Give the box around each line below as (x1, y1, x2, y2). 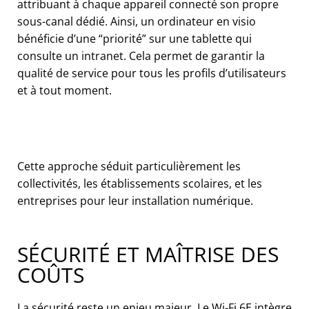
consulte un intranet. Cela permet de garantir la (17, 48, 265, 63)
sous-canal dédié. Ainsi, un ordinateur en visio (17, 13, 256, 29)
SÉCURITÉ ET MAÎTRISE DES (17, 239, 279, 268)
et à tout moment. (17, 82, 112, 98)
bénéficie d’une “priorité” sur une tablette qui (17, 30, 252, 46)
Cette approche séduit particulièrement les (17, 158, 241, 174)
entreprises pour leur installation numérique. (17, 192, 253, 208)
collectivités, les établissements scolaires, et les (17, 175, 262, 191)
